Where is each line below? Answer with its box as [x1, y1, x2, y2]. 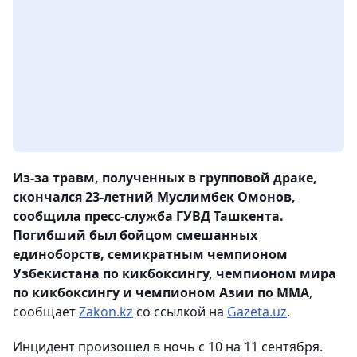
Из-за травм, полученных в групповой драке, [13, 169, 317, 187]
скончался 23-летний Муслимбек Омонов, [13, 188, 296, 206]
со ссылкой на [133, 303, 227, 321]
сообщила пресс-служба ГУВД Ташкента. [13, 207, 284, 226]
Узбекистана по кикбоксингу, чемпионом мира [13, 265, 336, 283]
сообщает [13, 303, 79, 321]
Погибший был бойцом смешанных [13, 226, 257, 245]
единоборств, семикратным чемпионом [13, 245, 288, 264]
